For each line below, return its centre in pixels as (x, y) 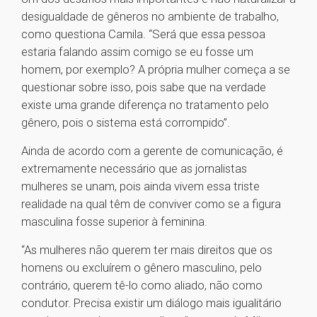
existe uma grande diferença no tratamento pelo (145, 105)
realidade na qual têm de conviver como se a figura (151, 204)
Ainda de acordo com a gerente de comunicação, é (152, 151)
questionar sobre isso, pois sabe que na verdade (144, 87)
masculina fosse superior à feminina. (114, 222)
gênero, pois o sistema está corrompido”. (126, 123)
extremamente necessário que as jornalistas (134, 169)
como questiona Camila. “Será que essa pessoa (143, 34)
